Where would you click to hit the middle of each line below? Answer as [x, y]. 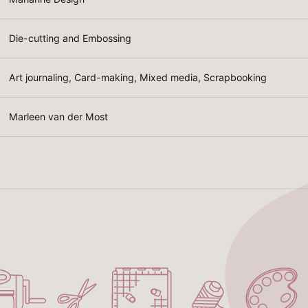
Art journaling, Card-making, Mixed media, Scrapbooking [138, 77]
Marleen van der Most [59, 116]
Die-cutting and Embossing [70, 38]
